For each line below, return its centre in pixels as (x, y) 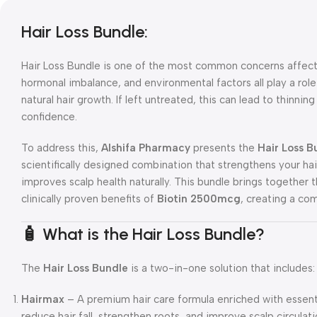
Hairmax (43, 299)
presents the (224, 148)
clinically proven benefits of (89, 198)
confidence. (49, 116)
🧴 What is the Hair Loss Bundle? (143, 234)
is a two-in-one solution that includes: (221, 268)
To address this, (61, 148)
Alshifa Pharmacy (146, 148)
